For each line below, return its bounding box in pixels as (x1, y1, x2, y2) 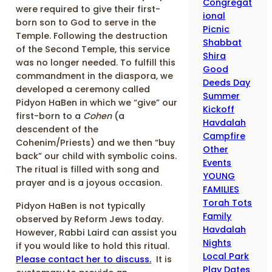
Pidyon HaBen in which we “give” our (16, 96, 178, 109)
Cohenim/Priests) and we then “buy (16, 136, 175, 149)
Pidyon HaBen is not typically (16, 199, 146, 212)
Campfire (203, 129, 246, 142)
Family (203, 209, 232, 222)
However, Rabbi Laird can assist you (16, 226, 177, 239)
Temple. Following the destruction (16, 29, 168, 42)
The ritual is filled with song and (16, 163, 160, 175)
